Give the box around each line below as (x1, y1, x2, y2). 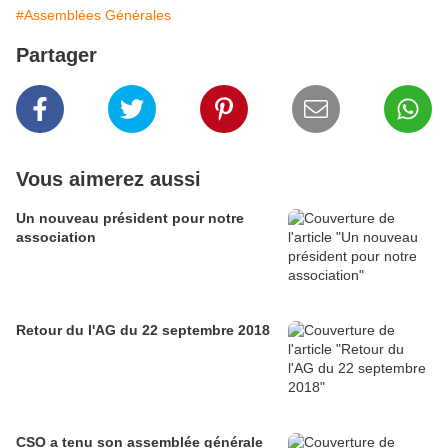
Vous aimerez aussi (16, 168, 201, 191)
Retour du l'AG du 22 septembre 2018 (16, 322, 270, 339)
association (16, 229, 96, 246)
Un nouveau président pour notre (16, 210, 244, 227)
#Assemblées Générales (16, 7, 171, 24)
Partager (16, 44, 97, 67)
